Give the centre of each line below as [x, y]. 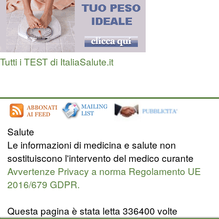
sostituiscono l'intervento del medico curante [100, 158]
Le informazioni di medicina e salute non [92, 145]
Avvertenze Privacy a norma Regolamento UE [104, 171]
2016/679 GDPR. [44, 184]
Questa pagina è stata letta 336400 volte [92, 211]
